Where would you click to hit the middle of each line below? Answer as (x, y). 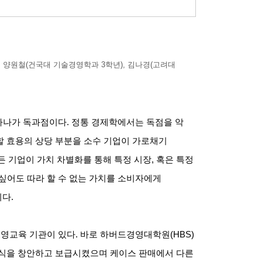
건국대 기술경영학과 (63, 64)
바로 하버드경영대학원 (125, 234)
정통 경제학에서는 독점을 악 (127, 122)
